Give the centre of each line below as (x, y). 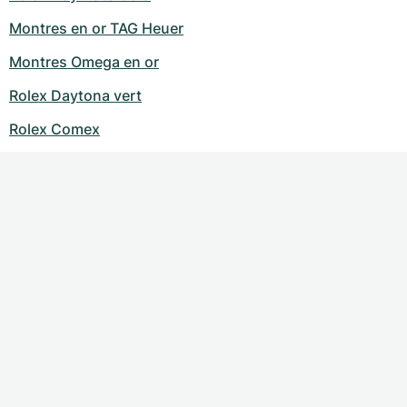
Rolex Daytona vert (75, 96)
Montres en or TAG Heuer (96, 29)
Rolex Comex (55, 129)
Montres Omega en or (84, 62)
